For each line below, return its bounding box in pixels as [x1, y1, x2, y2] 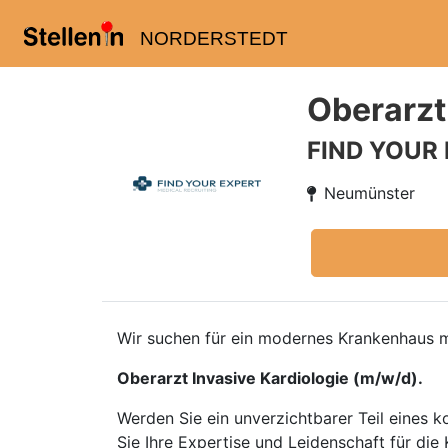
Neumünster [324, 183, 415, 203]
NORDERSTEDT [139, 28, 288, 49]
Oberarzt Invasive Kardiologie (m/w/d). [117, 368, 423, 388]
